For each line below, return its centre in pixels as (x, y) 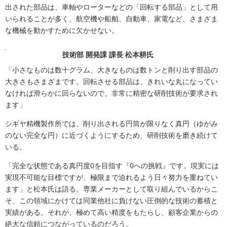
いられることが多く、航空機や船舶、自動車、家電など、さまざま (111, 19)
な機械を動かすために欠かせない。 (62, 31)
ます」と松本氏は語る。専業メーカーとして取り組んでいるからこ (111, 189)
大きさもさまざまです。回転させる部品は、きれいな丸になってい (111, 82)
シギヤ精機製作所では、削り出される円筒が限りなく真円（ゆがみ (111, 124)
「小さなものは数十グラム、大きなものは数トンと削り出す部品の (111, 70)
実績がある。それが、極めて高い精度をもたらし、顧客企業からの (111, 213)
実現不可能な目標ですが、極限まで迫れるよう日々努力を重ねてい (111, 178)
